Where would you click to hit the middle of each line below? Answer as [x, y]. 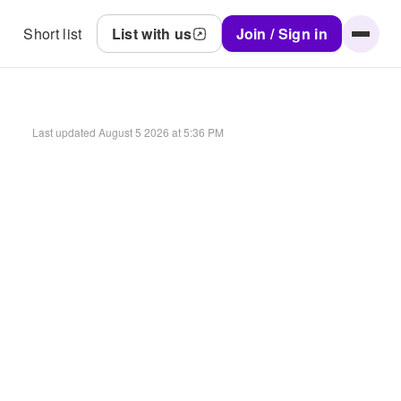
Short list [53, 34]
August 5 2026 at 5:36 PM [161, 132]
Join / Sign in [282, 34]
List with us [152, 34]
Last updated [64, 132]
